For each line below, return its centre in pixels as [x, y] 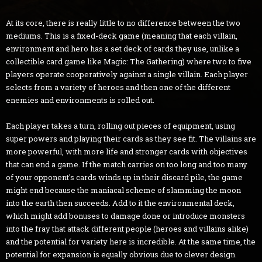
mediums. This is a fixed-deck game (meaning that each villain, [122, 35]
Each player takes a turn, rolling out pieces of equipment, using [120, 125]
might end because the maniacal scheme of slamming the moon [123, 190]
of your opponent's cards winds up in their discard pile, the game [124, 177]
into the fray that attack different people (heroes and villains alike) [127, 228]
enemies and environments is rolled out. [80, 100]
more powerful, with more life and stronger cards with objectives [127, 151]
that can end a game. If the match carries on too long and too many [127, 164]
